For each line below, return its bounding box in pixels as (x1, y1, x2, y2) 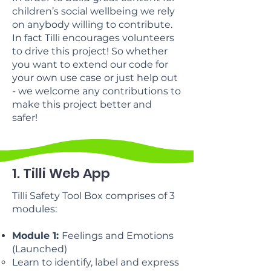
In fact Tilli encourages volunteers (12, 31, 174, 44)
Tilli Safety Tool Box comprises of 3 (12, 189, 175, 201)
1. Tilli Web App (12, 163, 110, 183)
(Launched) (12, 243, 67, 255)
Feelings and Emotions (62, 229, 174, 241)
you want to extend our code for (12, 58, 168, 70)
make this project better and (12, 98, 152, 110)
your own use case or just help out (12, 71, 178, 83)
